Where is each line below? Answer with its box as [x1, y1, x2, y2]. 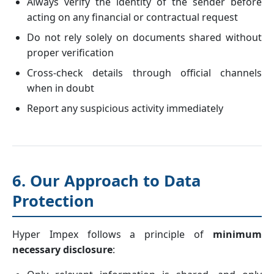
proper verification [27, 46, 114, 59]
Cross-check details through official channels [27, 66, 262, 80]
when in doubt [27, 81, 94, 95]
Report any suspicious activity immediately [27, 102, 223, 115]
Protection [12, 190, 94, 212]
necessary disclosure [12, 243, 113, 256]
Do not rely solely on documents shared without [27, 31, 262, 44]
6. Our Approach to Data [12, 170, 201, 191]
